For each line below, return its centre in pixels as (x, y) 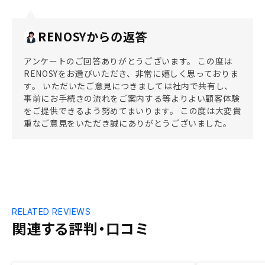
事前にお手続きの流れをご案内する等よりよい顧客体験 (132, 98)
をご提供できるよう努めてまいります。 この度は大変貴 (132, 111)
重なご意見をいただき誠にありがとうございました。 (128, 123)
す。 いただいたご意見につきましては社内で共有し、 (129, 86)
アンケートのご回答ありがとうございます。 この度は (128, 61)
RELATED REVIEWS (51, 211)
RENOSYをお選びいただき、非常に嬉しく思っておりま (131, 73)
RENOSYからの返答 (93, 36)
